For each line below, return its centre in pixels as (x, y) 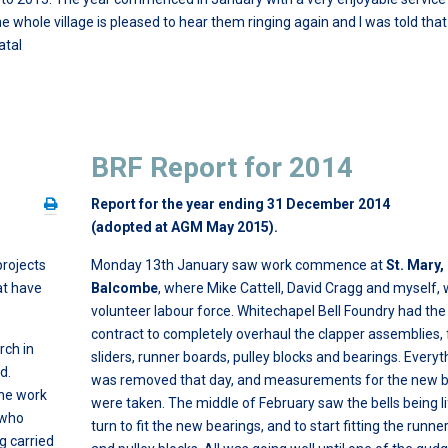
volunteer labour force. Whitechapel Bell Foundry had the (268, 311)
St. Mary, (415, 265)
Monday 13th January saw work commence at (238, 265)
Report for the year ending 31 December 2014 (240, 204)
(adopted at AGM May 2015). (184, 227)
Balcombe (124, 288)
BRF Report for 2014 (222, 167)
